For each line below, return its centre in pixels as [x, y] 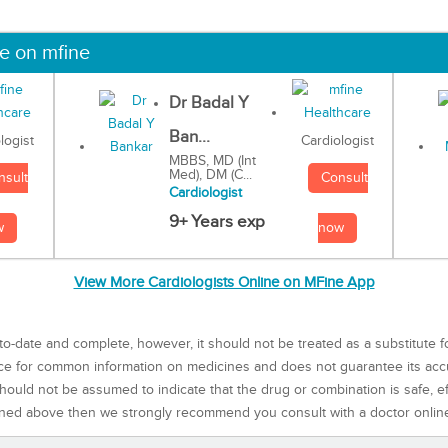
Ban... [189, 136]
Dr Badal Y [208, 102]
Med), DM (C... [210, 174]
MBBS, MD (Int [212, 160]
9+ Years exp [216, 221]
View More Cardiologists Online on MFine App [224, 283]
